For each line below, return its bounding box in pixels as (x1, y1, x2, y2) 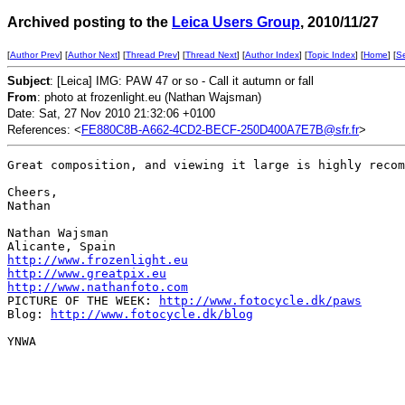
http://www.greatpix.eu (7, 267, 166, 280)
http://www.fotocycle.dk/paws (159, 294, 362, 307)
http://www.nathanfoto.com (7, 280, 188, 294)
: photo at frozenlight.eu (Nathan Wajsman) (37, 90, 261, 104)
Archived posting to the (7, 14, 172, 30)
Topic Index (307, 50, 355, 60)
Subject (7, 74, 50, 88)
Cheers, (7, 185, 58, 199)
